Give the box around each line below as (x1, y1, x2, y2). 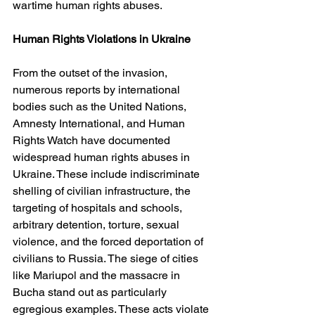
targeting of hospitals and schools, (13, 200, 185, 214)
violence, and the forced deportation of (13, 234, 206, 248)
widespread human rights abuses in (13, 150, 193, 164)
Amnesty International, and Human (13, 116, 188, 130)
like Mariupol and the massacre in (13, 268, 183, 282)
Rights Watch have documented (13, 133, 173, 147)
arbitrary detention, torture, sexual (13, 217, 182, 231)
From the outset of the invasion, (13, 65, 170, 79)
